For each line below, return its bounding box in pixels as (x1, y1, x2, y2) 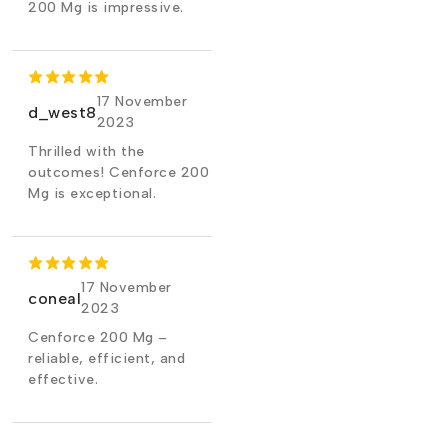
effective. (28, 371, 98, 388)
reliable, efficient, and (28, 350, 185, 367)
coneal (28, 288, 81, 308)
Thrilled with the (28, 143, 145, 160)
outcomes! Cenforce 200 (28, 164, 209, 181)
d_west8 (28, 102, 97, 122)
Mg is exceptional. (28, 185, 156, 202)
